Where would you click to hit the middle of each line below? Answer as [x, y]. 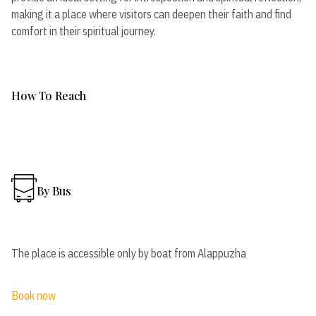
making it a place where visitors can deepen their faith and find [151, 14]
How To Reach [49, 95]
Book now [34, 295]
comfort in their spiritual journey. [84, 31]
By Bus [54, 191]
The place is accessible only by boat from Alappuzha [129, 253]
